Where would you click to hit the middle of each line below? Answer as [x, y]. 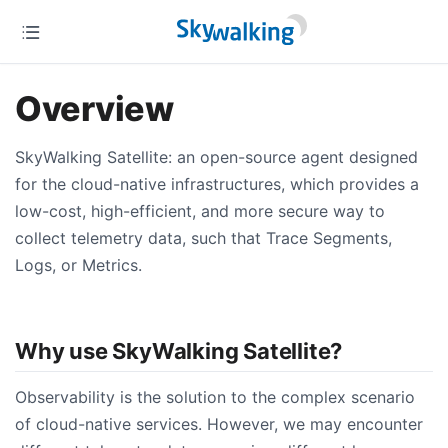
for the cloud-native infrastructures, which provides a [217, 184]
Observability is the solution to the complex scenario [215, 397]
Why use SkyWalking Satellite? [179, 350]
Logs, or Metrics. [78, 265]
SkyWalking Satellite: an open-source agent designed [216, 157]
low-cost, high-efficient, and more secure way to [200, 211]
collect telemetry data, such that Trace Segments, [203, 238]
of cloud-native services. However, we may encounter [219, 424]
